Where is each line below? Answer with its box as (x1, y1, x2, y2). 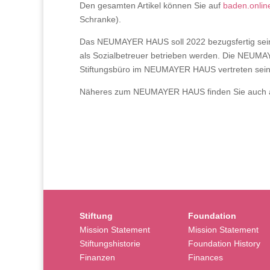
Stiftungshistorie (80, 239, 140, 249)
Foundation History (188, 239, 260, 249)
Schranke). (80, 14, 121, 24)
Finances (188, 253, 223, 263)
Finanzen (80, 253, 115, 263)
